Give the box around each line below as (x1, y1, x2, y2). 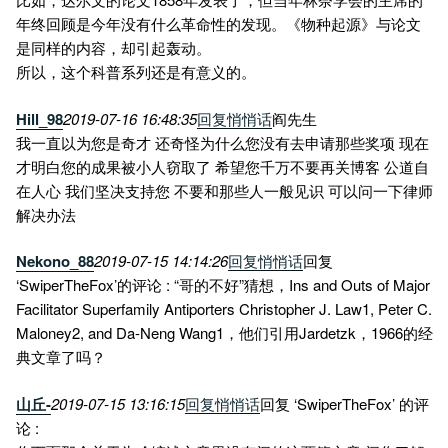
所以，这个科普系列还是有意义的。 (16, 61, 256, 83)
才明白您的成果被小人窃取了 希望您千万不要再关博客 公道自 (16, 155, 429, 177)
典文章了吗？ (16, 346, 106, 368)
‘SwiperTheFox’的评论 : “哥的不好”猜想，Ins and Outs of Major (16, 274, 430, 296)
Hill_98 (16, 107, 63, 130)
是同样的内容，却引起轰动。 (16, 37, 211, 59)
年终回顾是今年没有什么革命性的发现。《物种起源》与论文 (16, 13, 421, 35)
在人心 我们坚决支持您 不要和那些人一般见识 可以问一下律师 (16, 179, 433, 201)
